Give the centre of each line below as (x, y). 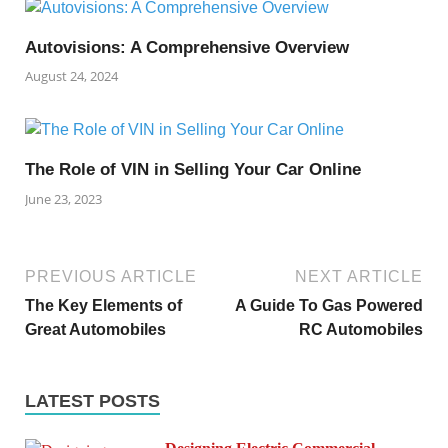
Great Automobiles (95, 329)
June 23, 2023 (63, 198)
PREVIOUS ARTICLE (111, 276)
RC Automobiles (361, 329)
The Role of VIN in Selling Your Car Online (193, 170)
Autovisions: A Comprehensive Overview (187, 47)
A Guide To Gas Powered (329, 305)
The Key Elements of (103, 305)
